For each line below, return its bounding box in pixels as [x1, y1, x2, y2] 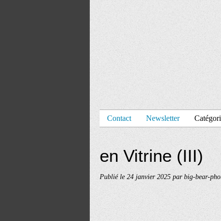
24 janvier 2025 [127, 173, 173, 181]
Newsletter [146, 114, 180, 122]
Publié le [100, 173, 127, 181]
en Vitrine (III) [100, 146, 203, 165]
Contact [107, 114, 131, 122]
